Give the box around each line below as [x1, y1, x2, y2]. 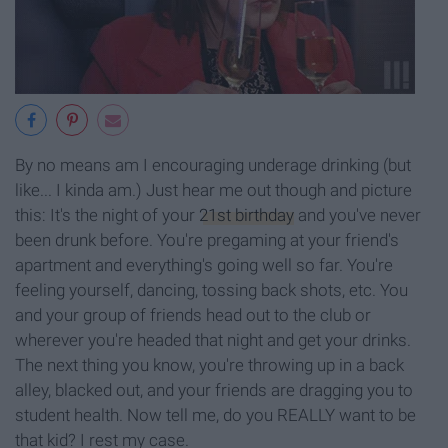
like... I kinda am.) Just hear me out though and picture [15, 179, 412, 200]
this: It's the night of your [15, 204, 199, 225]
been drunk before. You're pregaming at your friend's [15, 229, 399, 250]
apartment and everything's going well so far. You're [15, 254, 393, 275]
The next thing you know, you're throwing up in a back [15, 354, 404, 375]
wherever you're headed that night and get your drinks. [15, 329, 411, 350]
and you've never [294, 204, 421, 225]
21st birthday [199, 204, 294, 225]
